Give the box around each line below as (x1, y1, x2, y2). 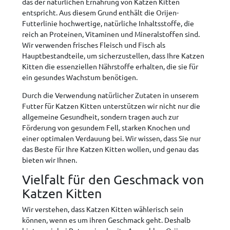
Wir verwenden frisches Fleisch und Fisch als (22, 40, 165, 50)
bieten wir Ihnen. (22, 155, 77, 165)
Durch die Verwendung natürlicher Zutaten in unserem (22, 90, 199, 100)
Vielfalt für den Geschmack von (22, 171, 204, 188)
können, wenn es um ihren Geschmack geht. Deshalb (22, 215, 190, 225)
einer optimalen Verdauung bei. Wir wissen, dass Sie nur (22, 133, 201, 143)
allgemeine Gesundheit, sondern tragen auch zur (22, 112, 179, 122)
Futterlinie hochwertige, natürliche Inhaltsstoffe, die (22, 18, 194, 28)
